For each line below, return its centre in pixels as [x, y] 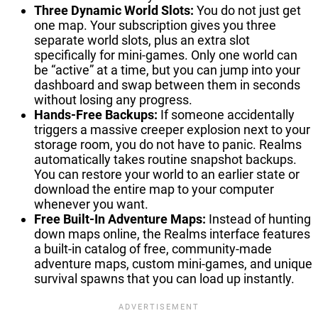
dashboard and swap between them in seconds [167, 84]
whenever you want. [91, 204]
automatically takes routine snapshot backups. [165, 159]
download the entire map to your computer [154, 189]
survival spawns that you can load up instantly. [164, 278]
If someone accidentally [226, 114]
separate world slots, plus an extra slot [142, 40]
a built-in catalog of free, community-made [153, 248]
